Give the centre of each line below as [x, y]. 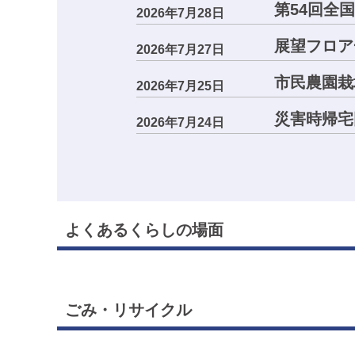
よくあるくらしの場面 [144, 230]
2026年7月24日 [180, 122]
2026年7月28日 [180, 13]
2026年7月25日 [180, 86]
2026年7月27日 [180, 50]
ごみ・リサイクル [128, 310]
